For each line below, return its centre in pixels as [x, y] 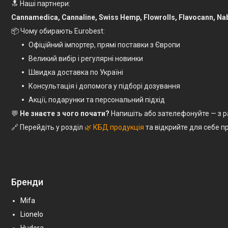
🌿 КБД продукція [114, 127]
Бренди [27, 182]
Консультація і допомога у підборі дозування [104, 86]
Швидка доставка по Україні [76, 72]
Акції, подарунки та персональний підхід [97, 99]
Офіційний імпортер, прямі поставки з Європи [104, 45]
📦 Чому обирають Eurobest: [58, 31]
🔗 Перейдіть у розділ [48, 127]
